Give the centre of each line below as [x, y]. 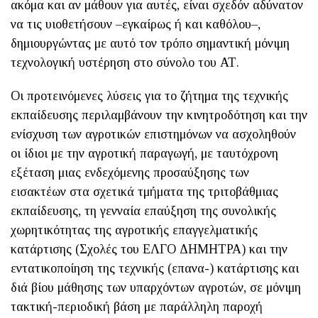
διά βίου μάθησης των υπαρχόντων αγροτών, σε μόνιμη [156, 287]
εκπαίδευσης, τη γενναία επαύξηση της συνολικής [143, 210]
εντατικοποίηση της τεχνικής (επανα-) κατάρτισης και [155, 268]
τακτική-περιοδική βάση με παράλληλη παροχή [137, 306]
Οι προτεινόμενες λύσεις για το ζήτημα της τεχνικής [149, 95]
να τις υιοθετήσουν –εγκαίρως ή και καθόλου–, [136, 24]
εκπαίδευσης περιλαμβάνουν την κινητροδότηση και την [159, 115]
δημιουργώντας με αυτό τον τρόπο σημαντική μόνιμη [150, 43]
